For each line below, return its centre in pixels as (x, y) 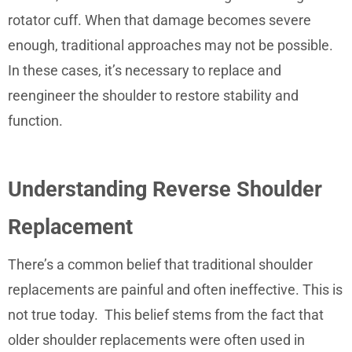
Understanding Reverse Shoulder (165, 189)
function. (35, 120)
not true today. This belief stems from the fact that (166, 314)
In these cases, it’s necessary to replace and (145, 70)
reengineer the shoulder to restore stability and (153, 95)
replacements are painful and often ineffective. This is (175, 289)
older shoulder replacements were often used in (156, 339)
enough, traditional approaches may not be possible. (170, 45)
